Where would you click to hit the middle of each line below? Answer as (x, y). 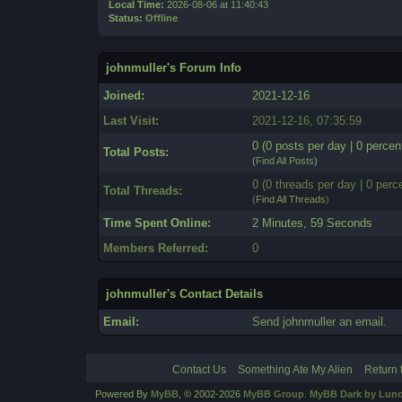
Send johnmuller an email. (320, 322)
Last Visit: (131, 121)
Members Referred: (156, 248)
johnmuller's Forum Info (174, 68)
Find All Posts (285, 161)
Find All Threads (291, 199)
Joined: (124, 96)
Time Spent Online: (157, 223)
